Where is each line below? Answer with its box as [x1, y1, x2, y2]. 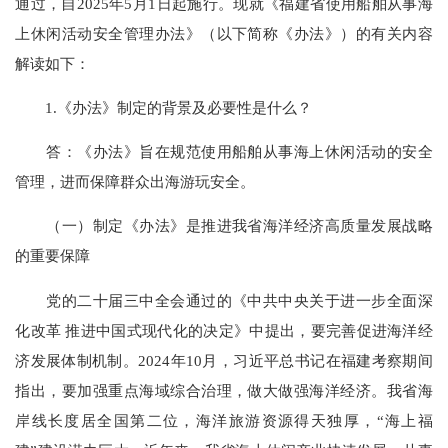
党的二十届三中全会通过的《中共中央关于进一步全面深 [15, 291, 433, 309]
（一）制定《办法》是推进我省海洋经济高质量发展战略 [15, 217, 433, 235]
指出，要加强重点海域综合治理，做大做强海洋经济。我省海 [15, 381, 433, 399]
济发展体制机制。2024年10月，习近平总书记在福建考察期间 [15, 351, 433, 369]
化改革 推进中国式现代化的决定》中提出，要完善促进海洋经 [15, 321, 433, 339]
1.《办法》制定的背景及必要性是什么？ [15, 98, 313, 116]
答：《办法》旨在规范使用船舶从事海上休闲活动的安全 [15, 143, 433, 161]
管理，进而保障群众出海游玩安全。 [15, 173, 256, 191]
